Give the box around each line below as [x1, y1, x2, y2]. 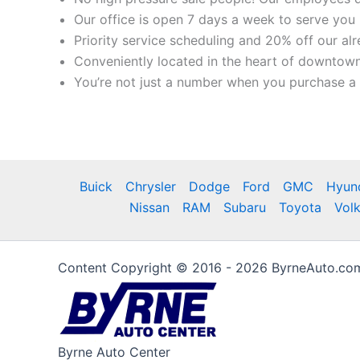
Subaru [223, 199, 266, 215]
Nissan [129, 199, 170, 215]
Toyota [279, 199, 321, 215]
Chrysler [125, 178, 176, 194]
